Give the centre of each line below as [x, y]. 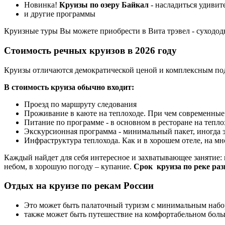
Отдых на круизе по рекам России [79, 186]
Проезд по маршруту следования [80, 104]
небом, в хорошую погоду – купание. [69, 166]
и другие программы [60, 14]
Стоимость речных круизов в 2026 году [90, 51]
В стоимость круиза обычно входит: [69, 87]
